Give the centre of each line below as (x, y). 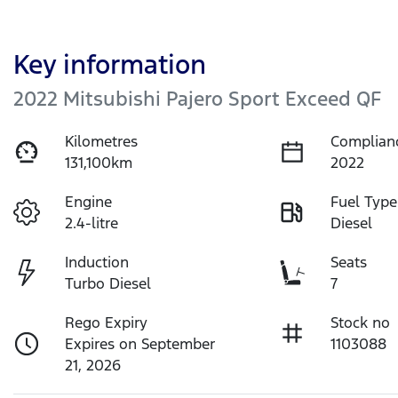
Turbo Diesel (108, 284)
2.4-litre (92, 223)
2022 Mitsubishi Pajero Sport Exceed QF (197, 99)
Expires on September (140, 344)
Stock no (361, 323)
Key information (110, 65)
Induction (97, 263)
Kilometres (102, 142)
